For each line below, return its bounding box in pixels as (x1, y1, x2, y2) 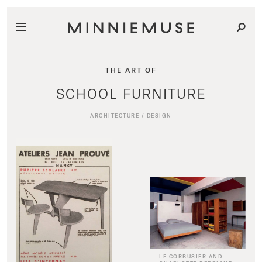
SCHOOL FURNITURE (56, 85, 206, 101)
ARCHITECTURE (90, 112, 140, 119)
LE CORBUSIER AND (159, 253, 222, 260)
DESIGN (146, 112, 172, 119)
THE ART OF (105, 65, 157, 74)
